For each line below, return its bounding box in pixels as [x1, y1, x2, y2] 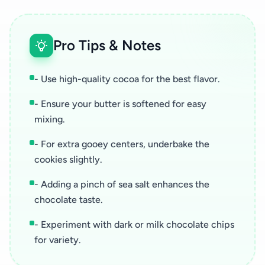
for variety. [34, 234, 81, 246]
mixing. [34, 114, 65, 125]
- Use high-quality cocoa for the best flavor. [34, 73, 220, 85]
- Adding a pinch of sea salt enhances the [34, 179, 209, 190]
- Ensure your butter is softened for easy [34, 98, 206, 110]
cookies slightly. [34, 154, 102, 166]
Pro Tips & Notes [53, 37, 161, 54]
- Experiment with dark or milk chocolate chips [34, 219, 234, 231]
